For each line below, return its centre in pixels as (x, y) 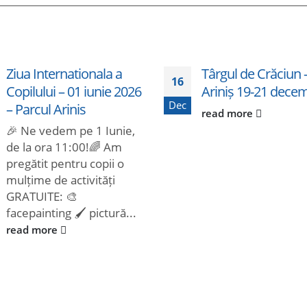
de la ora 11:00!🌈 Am (64, 147)
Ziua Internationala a (64, 74)
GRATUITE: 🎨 (41, 197)
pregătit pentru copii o (65, 164)
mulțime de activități (60, 180)
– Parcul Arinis (46, 109)
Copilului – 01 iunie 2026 (73, 91)
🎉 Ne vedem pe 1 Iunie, (70, 131)
